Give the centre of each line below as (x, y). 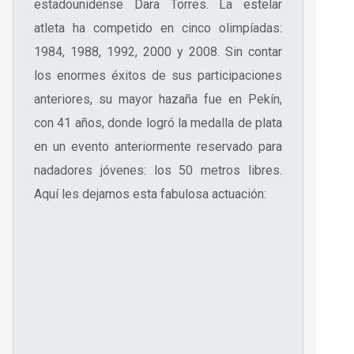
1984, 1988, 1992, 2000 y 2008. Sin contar (158, 52)
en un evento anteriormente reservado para (158, 147)
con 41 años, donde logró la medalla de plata (158, 123)
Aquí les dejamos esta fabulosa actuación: (150, 194)
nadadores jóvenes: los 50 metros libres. (158, 171)
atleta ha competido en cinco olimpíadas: (158, 28)
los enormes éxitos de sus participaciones (158, 76)
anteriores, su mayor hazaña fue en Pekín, (158, 100)
